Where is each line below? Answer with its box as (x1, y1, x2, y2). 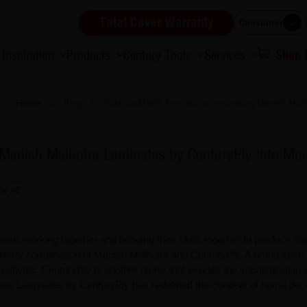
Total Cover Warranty (99, 14, 214, 31)
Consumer (239, 16, 284, 29)
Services (204, 47, 245, 62)
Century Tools (123, 47, 191, 62)
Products (66, 47, 111, 62)
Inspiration (1, 47, 54, 62)
